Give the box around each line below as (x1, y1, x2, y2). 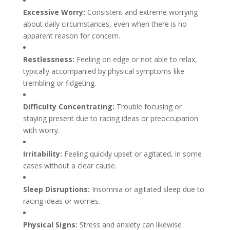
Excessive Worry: (23, 7, 87, 17)
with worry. (23, 125, 60, 135)
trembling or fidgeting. (23, 78, 96, 88)
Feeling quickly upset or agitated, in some (64, 149, 202, 159)
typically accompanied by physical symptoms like (23, 66, 184, 76)
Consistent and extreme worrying (87, 7, 198, 17)
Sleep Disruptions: (23, 184, 92, 194)
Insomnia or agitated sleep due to (91, 184, 204, 194)
